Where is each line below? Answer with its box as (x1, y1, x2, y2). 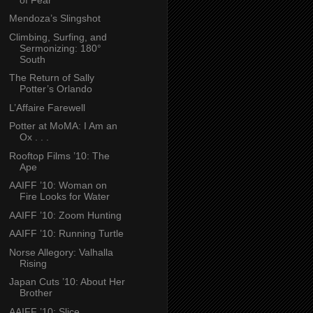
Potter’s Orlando (19, 83, 92, 95)
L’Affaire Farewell (8, 101, 85, 113)
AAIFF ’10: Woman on (8, 180, 107, 191)
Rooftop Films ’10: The (8, 150, 110, 161)
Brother (19, 287, 52, 299)
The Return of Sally (8, 72, 94, 84)
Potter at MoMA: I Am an (8, 120, 117, 132)
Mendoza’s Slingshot (8, 13, 101, 24)
